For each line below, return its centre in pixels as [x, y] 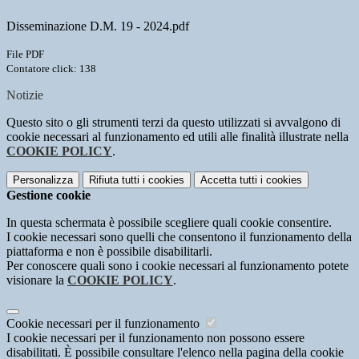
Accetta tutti [229, 180]
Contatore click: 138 [51, 69]
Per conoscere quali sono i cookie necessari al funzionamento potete [177, 266]
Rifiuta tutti [114, 180]
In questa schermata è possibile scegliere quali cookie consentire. [169, 223]
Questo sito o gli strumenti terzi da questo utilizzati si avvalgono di [173, 123]
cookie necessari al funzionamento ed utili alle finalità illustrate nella [177, 137]
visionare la [37, 280]
